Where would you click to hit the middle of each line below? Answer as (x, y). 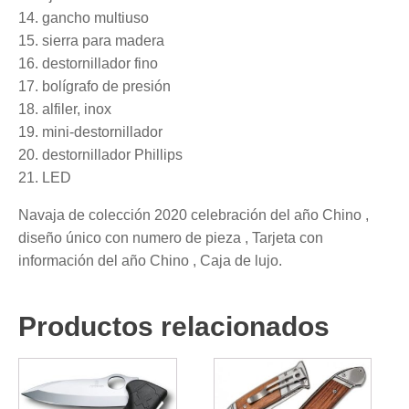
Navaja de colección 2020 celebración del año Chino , (194, 215)
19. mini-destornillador (90, 132)
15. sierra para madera (91, 41)
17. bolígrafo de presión (94, 87)
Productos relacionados (174, 327)
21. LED (45, 178)
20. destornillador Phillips (100, 155)
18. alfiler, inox (65, 110)
